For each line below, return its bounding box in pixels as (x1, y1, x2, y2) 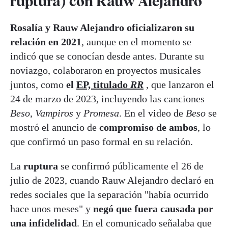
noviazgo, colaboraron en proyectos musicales (10, 64, 201, 76)
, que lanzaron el (144, 78, 214, 90)
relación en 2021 (10, 36, 81, 47)
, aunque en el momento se (81, 36, 191, 47)
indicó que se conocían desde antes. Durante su (10, 50, 204, 62)
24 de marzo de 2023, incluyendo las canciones (10, 93, 205, 104)
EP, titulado (76, 78, 130, 90)
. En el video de (119, 107, 186, 119)
